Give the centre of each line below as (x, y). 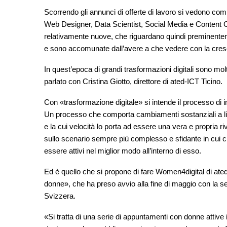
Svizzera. (60, 196)
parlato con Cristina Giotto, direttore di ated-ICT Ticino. (133, 82)
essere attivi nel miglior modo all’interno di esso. (123, 151)
